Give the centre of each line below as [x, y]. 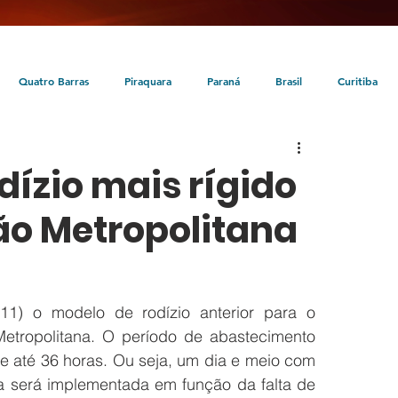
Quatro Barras [54, 80]
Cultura [177, 151]
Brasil [289, 80]
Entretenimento [344, 151]
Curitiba [358, 80]
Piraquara [148, 80]
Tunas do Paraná [83, 151]
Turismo [250, 151]
